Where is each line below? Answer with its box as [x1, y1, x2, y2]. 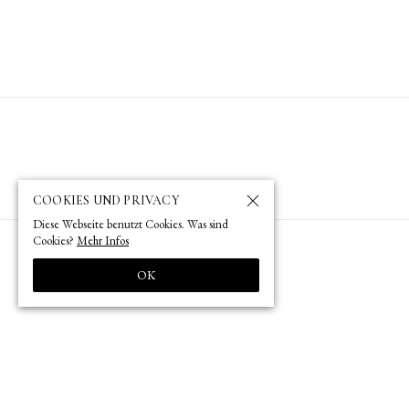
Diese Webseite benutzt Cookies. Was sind [33, 216, 228, 232]
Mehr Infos [77, 233, 129, 248]
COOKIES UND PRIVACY [33, 193, 180, 208]
